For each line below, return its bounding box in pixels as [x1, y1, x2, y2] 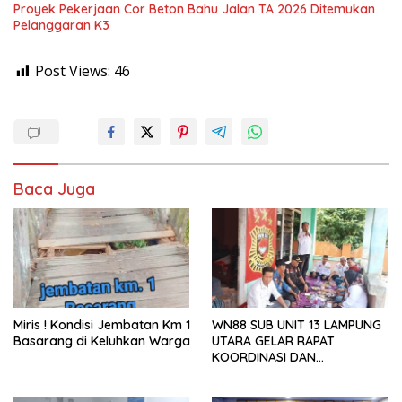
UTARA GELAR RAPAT [212, 332, 335, 349]
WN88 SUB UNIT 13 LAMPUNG [212, 316, 381, 333]
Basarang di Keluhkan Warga [13, 332, 190, 349]
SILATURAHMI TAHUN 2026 [212, 364, 365, 381]
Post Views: [35, 61, 110, 82]
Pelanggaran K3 [13, 17, 109, 34]
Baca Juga [13, 179, 95, 200]
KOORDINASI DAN [212, 348, 316, 365]
